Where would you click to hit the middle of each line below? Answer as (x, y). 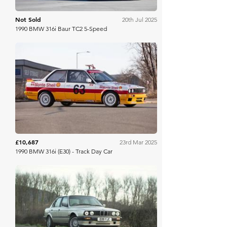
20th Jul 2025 (140, 20)
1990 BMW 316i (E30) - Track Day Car (64, 151)
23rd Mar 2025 (138, 142)
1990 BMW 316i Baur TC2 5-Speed (61, 29)
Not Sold (28, 19)
